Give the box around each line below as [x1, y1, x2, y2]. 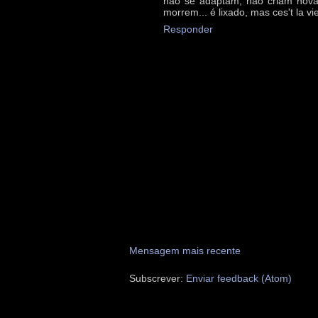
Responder [163, 23, 213, 35]
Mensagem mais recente [129, 245, 241, 257]
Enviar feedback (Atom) [186, 273, 292, 285]
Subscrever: [129, 273, 186, 285]
